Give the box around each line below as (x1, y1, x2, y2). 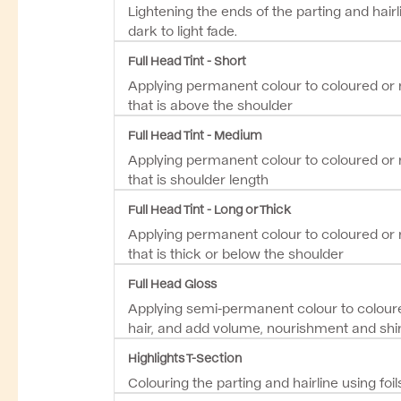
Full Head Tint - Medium (128, 126, 262, 141)
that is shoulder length (128, 170, 269, 186)
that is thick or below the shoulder (128, 244, 344, 260)
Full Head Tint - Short (128, 52, 246, 67)
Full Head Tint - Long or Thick (128, 200, 291, 216)
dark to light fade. (128, 21, 237, 38)
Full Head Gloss (128, 275, 217, 290)
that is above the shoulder (128, 96, 293, 112)
